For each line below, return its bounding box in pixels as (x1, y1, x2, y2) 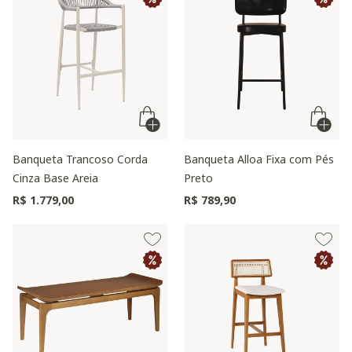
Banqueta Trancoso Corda (13, 152, 148, 167)
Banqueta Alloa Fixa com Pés (184, 152, 334, 167)
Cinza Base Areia (13, 170, 98, 185)
